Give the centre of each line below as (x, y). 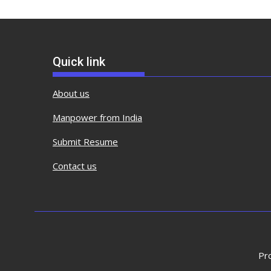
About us (71, 93)
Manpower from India (97, 117)
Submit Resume (85, 142)
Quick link (79, 62)
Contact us (75, 166)
